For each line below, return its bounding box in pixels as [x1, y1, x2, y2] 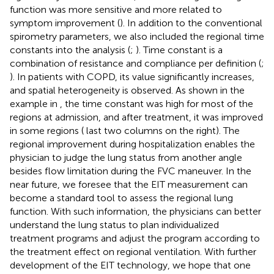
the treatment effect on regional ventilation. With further [10, 246, 256, 258]
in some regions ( [10, 125, 84, 137]
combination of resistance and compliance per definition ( [10, 57, 261, 70]
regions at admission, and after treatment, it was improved [10, 111, 263, 124]
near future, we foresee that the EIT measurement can [10, 179, 248, 191]
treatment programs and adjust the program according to [10, 232, 260, 245]
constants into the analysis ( [10, 44, 130, 56]
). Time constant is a [136, 44, 223, 56]
